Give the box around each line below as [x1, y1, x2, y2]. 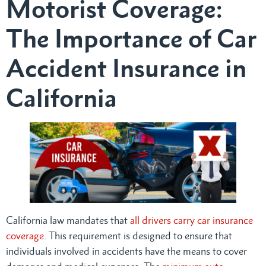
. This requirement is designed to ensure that [44, 229, 232, 242]
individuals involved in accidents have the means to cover [6, 245, 247, 257]
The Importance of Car [6, 23, 256, 53]
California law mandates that [6, 214, 130, 226]
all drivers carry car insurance [130, 214, 253, 226]
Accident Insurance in [6, 52, 246, 83]
